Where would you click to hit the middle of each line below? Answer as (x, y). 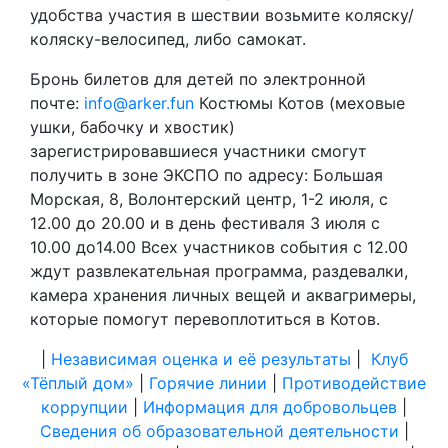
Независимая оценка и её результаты (200, 359)
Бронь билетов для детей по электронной (198, 79)
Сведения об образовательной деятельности (219, 431)
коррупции (84, 407)
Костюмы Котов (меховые (299, 103)
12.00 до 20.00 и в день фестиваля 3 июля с (205, 223)
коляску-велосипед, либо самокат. (168, 39)
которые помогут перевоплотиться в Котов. (205, 319)
